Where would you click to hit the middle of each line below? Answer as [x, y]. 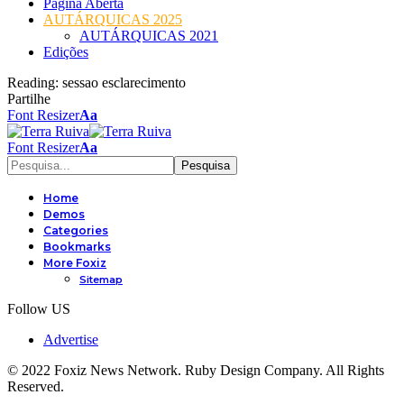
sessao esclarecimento [124, 83]
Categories [76, 230]
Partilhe [29, 99]
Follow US [39, 309]
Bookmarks [77, 247]
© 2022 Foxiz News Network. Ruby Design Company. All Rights [196, 370]
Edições [66, 52]
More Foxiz [75, 263]
